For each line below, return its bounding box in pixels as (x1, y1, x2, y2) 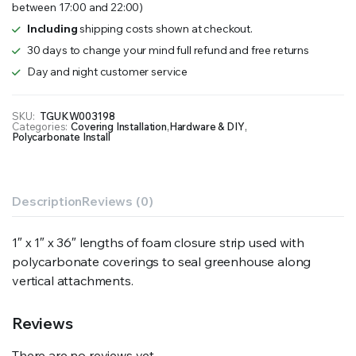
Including (26, 21, 78, 36)
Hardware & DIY (168, 120, 245, 133)
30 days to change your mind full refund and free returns (26, 43, 309, 57)
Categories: (12, 120, 68, 133)
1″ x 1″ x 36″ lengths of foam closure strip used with (12, 234, 304, 250)
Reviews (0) (82, 193, 153, 209)
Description (12, 193, 83, 209)
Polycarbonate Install (12, 130, 110, 143)
